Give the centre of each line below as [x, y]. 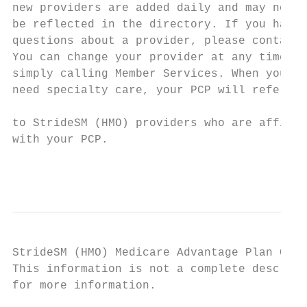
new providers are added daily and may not [153, 8]
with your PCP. [60, 140]
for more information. [84, 286]
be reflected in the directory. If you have [156, 25]
